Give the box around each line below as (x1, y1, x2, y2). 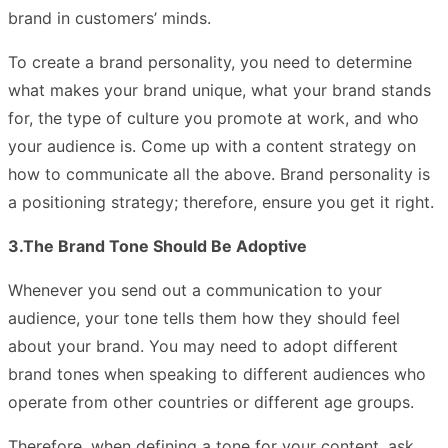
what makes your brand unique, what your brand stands (8, 79, 431, 100)
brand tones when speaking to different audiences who (8, 363, 426, 384)
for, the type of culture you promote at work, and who (8, 107, 419, 128)
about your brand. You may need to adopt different (8, 335, 398, 356)
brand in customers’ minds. (8, 7, 211, 28)
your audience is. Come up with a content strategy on (8, 135, 416, 156)
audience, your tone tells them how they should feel (8, 307, 400, 328)
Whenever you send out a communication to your (8, 279, 382, 300)
